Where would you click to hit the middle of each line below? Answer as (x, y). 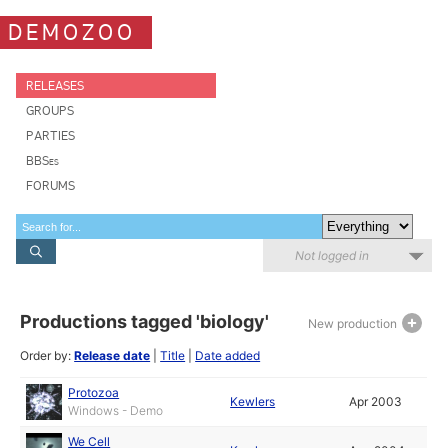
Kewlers (253, 401)
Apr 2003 (376, 401)
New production (353, 323)
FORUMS (50, 185)
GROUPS (50, 110)
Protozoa (94, 392)
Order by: (47, 355)
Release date (112, 355)
